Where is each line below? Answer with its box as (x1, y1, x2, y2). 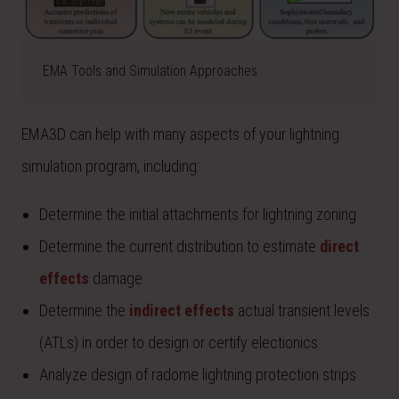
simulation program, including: (21, 156, 199, 175)
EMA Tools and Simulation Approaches (43, 61, 257, 79)
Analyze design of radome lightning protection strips (39, 364, 356, 384)
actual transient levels (234, 300, 370, 320)
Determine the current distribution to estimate (39, 236, 320, 256)
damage (89, 268, 142, 288)
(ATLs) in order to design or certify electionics (39, 332, 318, 352)
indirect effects (129, 300, 234, 320)
